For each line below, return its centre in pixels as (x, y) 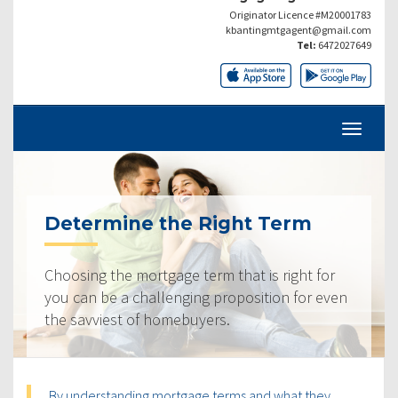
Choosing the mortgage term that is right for (190, 275)
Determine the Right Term (178, 223)
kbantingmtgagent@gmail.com (298, 29)
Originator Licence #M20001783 (300, 14)
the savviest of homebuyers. (137, 319)
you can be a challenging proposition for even (196, 297)
